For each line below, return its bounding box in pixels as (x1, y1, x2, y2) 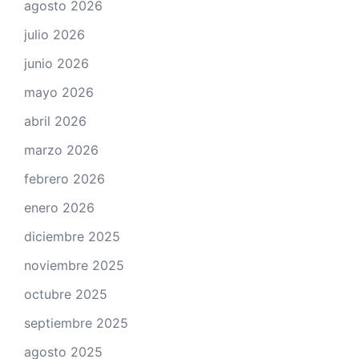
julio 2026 (24, 26, 85, 42)
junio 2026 (24, 54, 89, 71)
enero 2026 (24, 199, 95, 216)
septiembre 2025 (24, 314, 128, 331)
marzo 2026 (24, 141, 99, 158)
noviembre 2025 (24, 256, 124, 273)
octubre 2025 (24, 285, 107, 302)
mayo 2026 (24, 83, 94, 100)
